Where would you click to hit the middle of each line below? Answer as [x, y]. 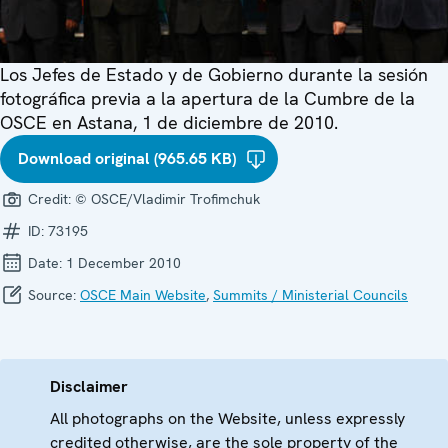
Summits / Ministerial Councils [310, 295]
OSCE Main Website [143, 295]
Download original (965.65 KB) [127, 159]
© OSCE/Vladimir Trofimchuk [167, 199]
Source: [52, 295]
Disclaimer [89, 387]
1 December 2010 [123, 263]
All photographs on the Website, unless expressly [227, 419]
